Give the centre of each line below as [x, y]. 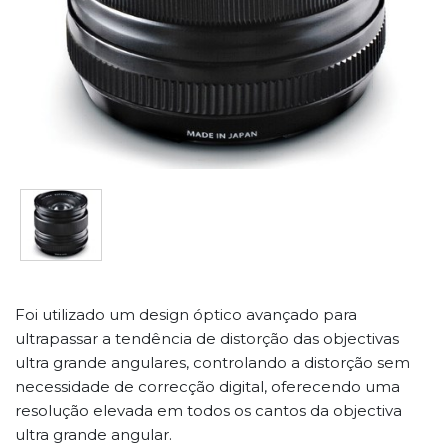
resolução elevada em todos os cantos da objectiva [208, 410]
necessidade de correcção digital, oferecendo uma [207, 386]
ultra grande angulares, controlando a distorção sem [212, 362]
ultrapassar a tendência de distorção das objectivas [207, 338]
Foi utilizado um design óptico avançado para [186, 314]
